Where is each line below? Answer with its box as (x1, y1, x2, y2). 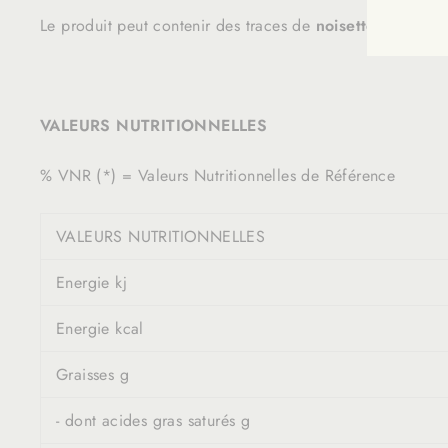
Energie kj (56, 270, 127, 294)
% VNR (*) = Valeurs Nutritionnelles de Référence (40, 163, 401, 187)
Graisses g (56, 362, 129, 386)
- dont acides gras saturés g (56, 408, 251, 432)
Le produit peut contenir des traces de (40, 13, 316, 37)
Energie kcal (56, 316, 144, 340)
